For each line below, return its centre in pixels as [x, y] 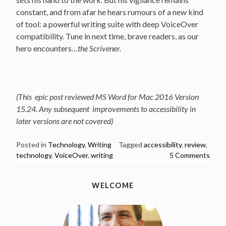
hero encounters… [47, 48]
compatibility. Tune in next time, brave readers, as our [107, 36]
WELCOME [113, 185]
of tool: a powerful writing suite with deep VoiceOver [107, 24]
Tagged [131, 144]
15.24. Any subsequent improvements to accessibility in [106, 108]
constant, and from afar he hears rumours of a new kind [110, 12]
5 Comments [190, 155]
